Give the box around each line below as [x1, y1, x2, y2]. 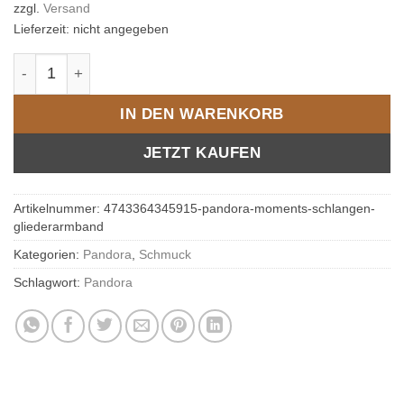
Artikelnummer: [14, 201, 104, 216]
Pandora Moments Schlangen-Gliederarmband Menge [13, 54, 380, 71]
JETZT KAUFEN [142, 143, 262, 162]
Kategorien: [14, 247, 83, 262]
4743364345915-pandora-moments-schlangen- [104, 201, 375, 216]
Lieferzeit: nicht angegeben [14, 22, 169, 37]
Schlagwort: [14, 275, 84, 290]
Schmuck [139, 247, 191, 262]
